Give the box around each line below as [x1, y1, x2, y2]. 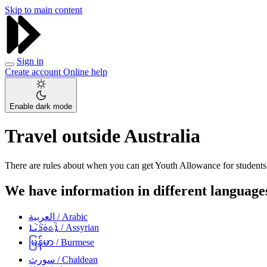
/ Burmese [54, 237, 94, 247]
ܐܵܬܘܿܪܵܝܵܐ [29, 222, 58, 232]
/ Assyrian [58, 222, 99, 232]
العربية [29, 211, 55, 222]
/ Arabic [55, 211, 88, 222]
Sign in [17, 56, 44, 66]
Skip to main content [5, 5, 82, 15]
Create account [5, 67, 63, 77]
